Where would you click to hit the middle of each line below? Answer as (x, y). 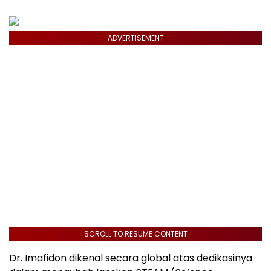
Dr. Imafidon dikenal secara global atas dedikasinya (131, 258)
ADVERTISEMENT (135, 38)
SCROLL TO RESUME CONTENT (135, 234)
